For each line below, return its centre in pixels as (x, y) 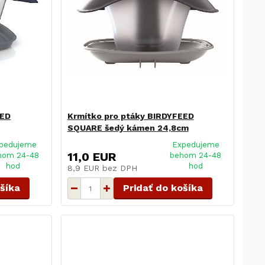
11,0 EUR (91, 157)
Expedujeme (195, 145)
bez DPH (119, 168)
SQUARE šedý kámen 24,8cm (128, 128)
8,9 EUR (85, 168)
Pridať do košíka (163, 188)
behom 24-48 (196, 156)
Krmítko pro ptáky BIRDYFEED (130, 116)
